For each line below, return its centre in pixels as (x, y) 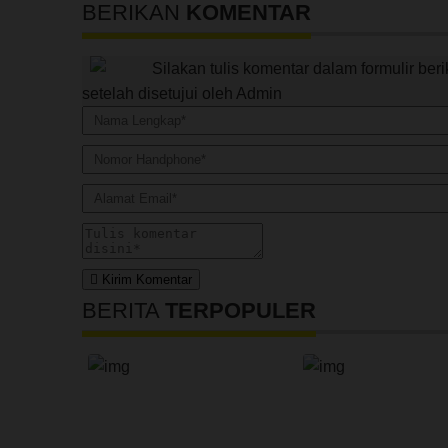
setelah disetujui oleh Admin (182, 93)
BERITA (120, 310)
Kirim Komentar (145, 279)
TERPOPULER (240, 310)
